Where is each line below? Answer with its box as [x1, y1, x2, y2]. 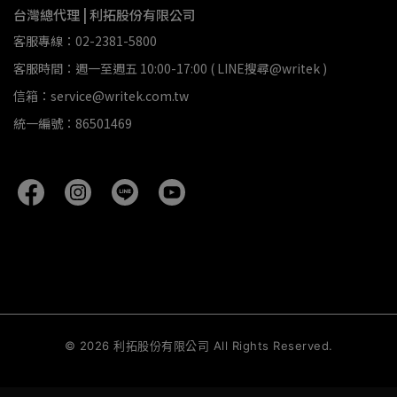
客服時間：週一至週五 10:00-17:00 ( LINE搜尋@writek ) [13, 58, 327, 77]
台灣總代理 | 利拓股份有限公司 [13, 4, 196, 24]
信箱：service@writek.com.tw [13, 86, 189, 105]
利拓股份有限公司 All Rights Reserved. [109, 338, 333, 353]
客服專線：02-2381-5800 [13, 31, 157, 50]
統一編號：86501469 [13, 113, 132, 132]
